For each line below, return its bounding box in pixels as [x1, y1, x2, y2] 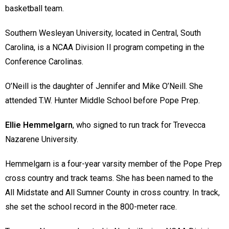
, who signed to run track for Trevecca [73, 120, 205, 130]
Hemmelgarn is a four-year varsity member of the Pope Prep [5, 159, 222, 169]
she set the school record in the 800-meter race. [5, 202, 179, 212]
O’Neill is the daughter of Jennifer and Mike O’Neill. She [5, 81, 203, 91]
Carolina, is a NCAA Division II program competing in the [5, 42, 204, 53]
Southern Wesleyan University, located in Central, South [5, 28, 201, 38]
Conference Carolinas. [5, 57, 85, 67]
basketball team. [5, 4, 66, 14]
